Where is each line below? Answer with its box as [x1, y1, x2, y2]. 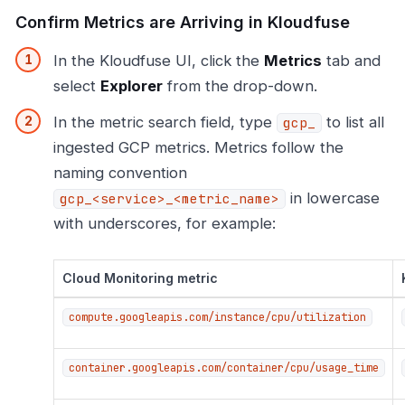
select [53, 77, 100, 96]
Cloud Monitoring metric [61, 269, 218, 286]
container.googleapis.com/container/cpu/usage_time [68, 360, 379, 375]
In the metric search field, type [53, 113, 277, 132]
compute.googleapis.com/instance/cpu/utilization [68, 309, 366, 325]
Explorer [100, 77, 163, 96]
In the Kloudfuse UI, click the [53, 52, 264, 71]
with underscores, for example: [53, 214, 276, 233]
